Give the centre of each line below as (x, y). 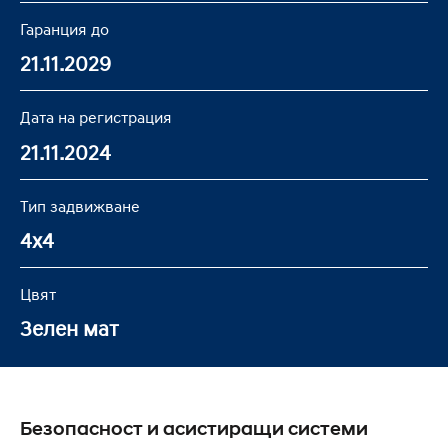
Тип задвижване (80, 205)
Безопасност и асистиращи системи (194, 428)
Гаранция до (64, 29)
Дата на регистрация (96, 117)
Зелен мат (69, 328)
